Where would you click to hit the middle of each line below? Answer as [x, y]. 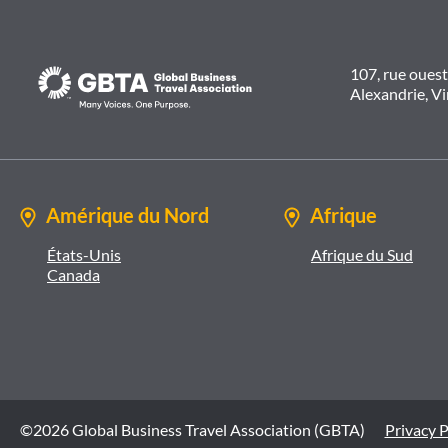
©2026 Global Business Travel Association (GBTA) [192, 430]
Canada [73, 275]
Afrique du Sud [362, 255]
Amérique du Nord [127, 215]
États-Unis [84, 255]
